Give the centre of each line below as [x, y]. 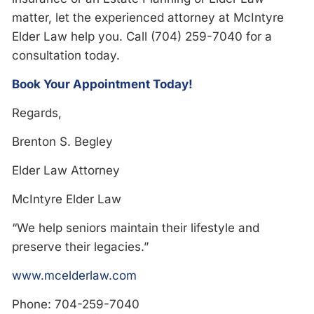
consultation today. [66, 55]
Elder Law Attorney [66, 170]
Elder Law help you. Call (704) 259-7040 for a [142, 36]
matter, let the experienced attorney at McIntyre [148, 18]
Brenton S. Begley [62, 142]
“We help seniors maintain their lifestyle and [136, 228]
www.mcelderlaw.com [74, 275]
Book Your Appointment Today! [102, 84]
